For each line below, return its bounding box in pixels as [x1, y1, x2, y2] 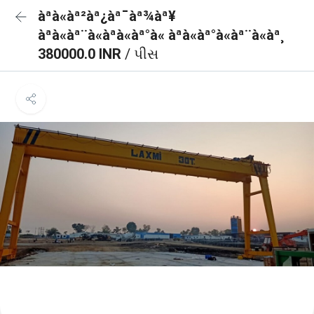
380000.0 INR [38, 46, 125, 62]
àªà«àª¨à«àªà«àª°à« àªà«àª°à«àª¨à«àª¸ [38, 27, 284, 43]
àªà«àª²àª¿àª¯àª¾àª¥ [38, 8, 176, 25]
